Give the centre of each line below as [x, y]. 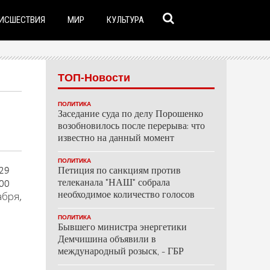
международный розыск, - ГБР [121, 252]
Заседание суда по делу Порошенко [130, 115]
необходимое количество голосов [126, 196]
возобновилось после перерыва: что [131, 127]
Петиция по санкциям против [119, 171]
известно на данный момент [116, 139]
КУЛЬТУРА [125, 19]
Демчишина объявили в [107, 240]
